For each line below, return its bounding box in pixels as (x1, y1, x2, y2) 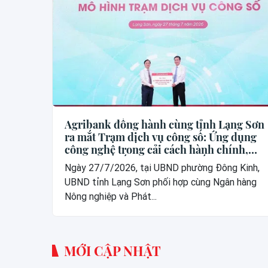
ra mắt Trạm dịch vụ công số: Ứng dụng (65, 129, 257, 144)
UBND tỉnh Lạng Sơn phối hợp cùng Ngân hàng (65, 176, 257, 188)
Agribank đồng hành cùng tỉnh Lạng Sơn (65, 117, 264, 132)
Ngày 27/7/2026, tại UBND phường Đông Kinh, (65, 162, 260, 173)
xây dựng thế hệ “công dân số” (65, 154, 212, 169)
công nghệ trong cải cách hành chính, (65, 142, 248, 157)
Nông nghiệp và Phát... (65, 190, 157, 202)
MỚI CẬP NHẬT (64, 241, 161, 260)
